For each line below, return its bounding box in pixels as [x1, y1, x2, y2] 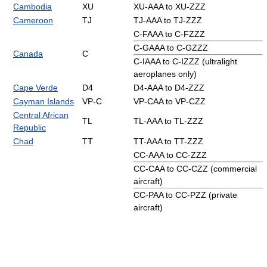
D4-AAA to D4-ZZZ [133, 82, 204, 92]
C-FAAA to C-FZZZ [133, 29, 205, 39]
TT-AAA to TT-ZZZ [133, 136, 203, 146]
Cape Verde [13, 82, 58, 92]
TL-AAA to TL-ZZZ [133, 116, 203, 126]
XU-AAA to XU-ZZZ [133, 1, 206, 11]
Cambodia [13, 1, 52, 11]
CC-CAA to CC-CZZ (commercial [133, 163, 257, 173]
